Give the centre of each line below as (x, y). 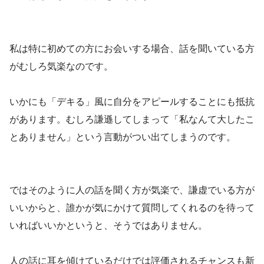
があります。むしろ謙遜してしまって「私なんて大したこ (132, 119)
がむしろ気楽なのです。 (61, 66)
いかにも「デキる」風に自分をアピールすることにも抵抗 (132, 101)
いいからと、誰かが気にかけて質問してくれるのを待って (132, 207)
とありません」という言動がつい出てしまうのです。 (123, 137)
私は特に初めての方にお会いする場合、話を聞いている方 (132, 48)
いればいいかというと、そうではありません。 (108, 225)
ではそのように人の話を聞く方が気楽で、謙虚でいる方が (132, 190)
